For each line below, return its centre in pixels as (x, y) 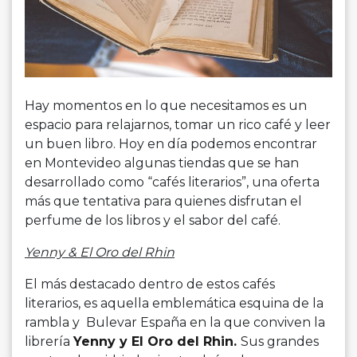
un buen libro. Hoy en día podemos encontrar (171, 144)
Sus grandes (280, 342)
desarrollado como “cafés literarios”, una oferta (172, 182)
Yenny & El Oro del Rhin (100, 253)
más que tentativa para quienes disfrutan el (163, 202)
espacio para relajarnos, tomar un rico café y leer (178, 125)
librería (49, 342)
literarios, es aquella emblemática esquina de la (174, 304)
